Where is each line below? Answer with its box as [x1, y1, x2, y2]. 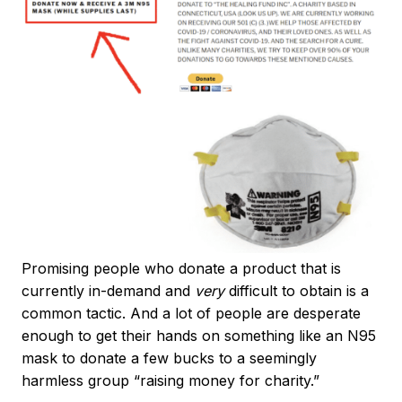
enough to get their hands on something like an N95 [22, 326, 376, 345]
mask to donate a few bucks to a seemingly [22, 348, 317, 367]
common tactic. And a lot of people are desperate [22, 303, 361, 322]
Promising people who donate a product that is [22, 258, 341, 277]
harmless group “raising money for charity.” [22, 371, 319, 389]
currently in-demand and [22, 281, 195, 300]
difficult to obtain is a [224, 281, 369, 300]
